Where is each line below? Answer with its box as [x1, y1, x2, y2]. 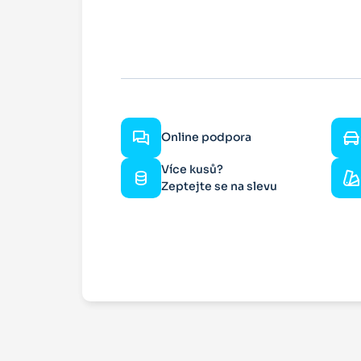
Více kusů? [161, 161, 223, 176]
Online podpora [161, 130, 251, 145]
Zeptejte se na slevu [161, 178, 277, 193]
